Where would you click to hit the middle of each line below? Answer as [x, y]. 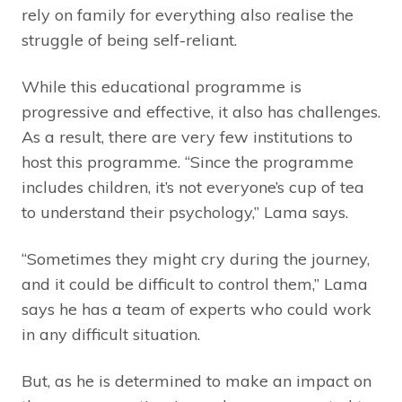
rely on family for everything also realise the [188, 14]
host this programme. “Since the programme [188, 162]
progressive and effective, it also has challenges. [201, 111]
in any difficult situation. [115, 334]
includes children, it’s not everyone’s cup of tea [193, 187]
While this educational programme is [162, 86]
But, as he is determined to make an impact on [197, 380]
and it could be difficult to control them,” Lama [195, 284]
